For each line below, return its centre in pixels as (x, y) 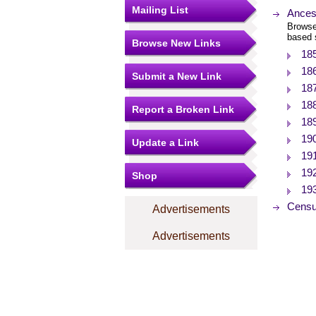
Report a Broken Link (183, 109)
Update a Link (165, 142)
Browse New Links (176, 43)
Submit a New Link (177, 76)
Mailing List (160, 10)
